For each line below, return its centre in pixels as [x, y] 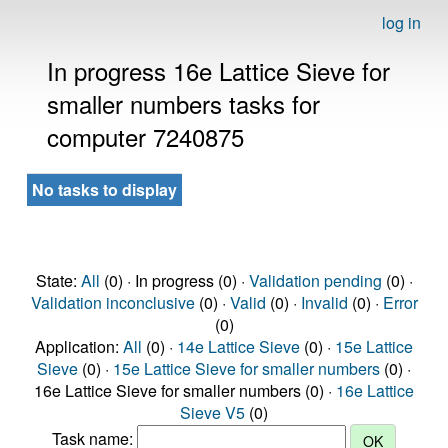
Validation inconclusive [112, 302]
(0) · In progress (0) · [174, 280]
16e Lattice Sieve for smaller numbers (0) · [185, 390]
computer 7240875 [145, 136]
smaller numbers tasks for [183, 103]
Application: [79, 346]
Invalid [324, 302]
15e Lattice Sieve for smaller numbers [246, 368]
